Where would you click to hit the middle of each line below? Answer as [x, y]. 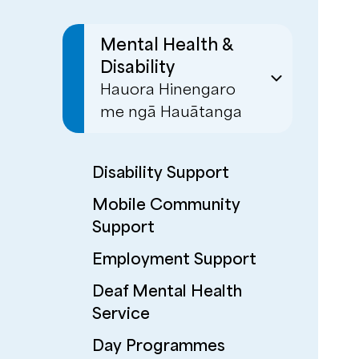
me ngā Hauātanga [171, 112]
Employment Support [175, 259]
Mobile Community [167, 205]
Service [121, 314]
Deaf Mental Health [167, 291]
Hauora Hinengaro [168, 90]
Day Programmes [159, 346]
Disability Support [161, 173]
